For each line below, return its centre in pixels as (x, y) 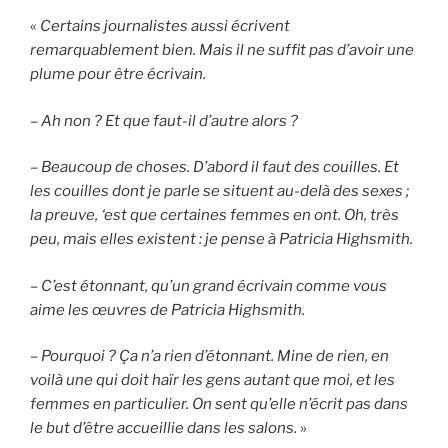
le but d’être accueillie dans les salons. (163, 428)
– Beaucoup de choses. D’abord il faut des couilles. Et (214, 167)
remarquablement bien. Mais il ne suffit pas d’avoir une (222, 50)
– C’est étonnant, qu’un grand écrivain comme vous (208, 285)
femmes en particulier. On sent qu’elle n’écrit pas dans (219, 404)
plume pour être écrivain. (118, 74)
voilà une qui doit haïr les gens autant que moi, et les (212, 380)
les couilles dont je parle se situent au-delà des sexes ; (219, 191)
